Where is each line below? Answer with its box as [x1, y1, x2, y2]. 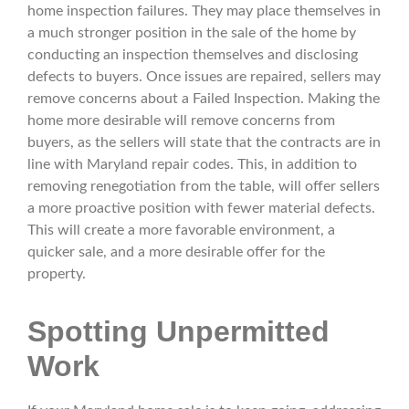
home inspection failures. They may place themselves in [27, 4, 381, 19]
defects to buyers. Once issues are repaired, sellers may [27, 69, 381, 85]
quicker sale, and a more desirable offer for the [27, 245, 325, 260]
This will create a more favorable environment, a [27, 223, 335, 238]
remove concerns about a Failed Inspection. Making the [27, 91, 380, 107]
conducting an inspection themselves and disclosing [27, 47, 358, 63]
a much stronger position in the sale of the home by [27, 26, 356, 41]
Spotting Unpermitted [27, 315, 330, 349]
